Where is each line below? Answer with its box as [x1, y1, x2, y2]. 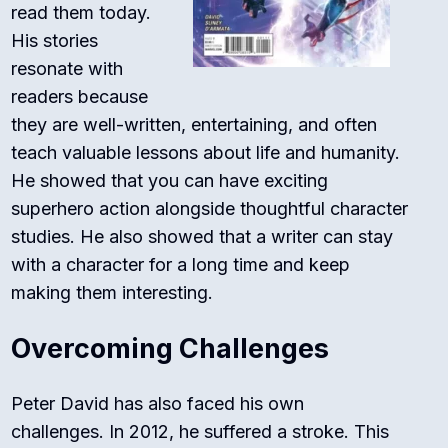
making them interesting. [11, 282, 214, 304]
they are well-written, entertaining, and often [11, 114, 378, 136]
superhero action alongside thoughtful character [11, 198, 409, 220]
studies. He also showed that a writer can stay [11, 226, 394, 248]
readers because [11, 86, 149, 108]
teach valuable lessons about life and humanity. [11, 142, 401, 164]
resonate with [11, 58, 124, 80]
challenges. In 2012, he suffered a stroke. [11, 421, 350, 443]
